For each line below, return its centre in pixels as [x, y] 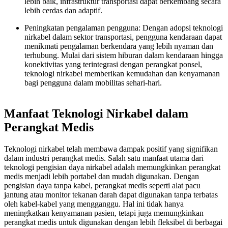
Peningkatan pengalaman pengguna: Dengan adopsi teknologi [124, 27]
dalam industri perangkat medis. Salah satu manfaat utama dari [104, 158]
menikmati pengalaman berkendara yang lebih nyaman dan [119, 46]
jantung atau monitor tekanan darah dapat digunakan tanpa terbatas [111, 194]
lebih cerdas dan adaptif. [63, 10]
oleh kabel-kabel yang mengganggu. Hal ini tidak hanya [94, 204]
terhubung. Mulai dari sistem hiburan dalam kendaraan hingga [124, 55]
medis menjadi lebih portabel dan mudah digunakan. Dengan [102, 176]
